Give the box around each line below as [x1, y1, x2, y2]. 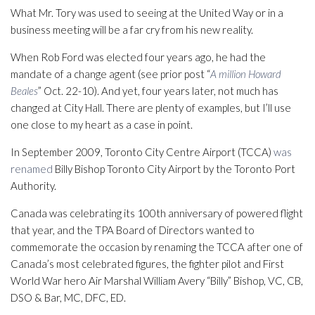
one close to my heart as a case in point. [11, 118, 193, 131]
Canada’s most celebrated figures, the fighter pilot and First [11, 257, 284, 270]
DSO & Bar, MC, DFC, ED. [11, 291, 126, 304]
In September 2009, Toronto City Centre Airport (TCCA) [11, 146, 274, 158]
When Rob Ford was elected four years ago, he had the [11, 51, 266, 63]
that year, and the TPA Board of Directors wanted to [11, 224, 255, 236]
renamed [11, 162, 53, 175]
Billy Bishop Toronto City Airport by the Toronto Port [53, 162, 295, 175]
